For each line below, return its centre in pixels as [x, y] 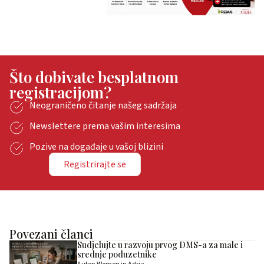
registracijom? [60, 93]
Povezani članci [51, 234]
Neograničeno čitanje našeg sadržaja [103, 106]
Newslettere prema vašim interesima [105, 126]
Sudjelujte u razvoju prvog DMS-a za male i [160, 245]
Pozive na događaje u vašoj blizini [96, 147]
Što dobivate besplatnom [94, 77]
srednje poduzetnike [117, 255]
